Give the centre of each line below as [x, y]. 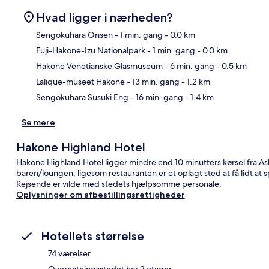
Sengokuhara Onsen [74, 35]
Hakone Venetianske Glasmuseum [99, 66]
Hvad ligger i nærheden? [104, 17]
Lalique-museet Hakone [80, 81]
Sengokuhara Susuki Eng [82, 97]
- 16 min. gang [156, 97]
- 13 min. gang [152, 81]
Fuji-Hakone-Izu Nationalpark [91, 50]
